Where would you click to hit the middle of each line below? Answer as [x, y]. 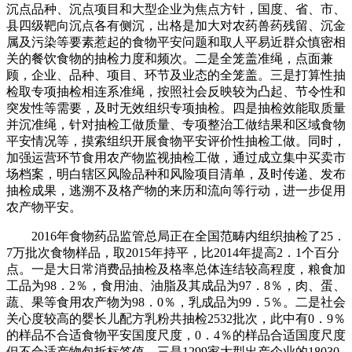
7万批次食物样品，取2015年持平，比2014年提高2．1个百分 [173, 252]
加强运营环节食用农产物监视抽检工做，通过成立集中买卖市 [176, 157]
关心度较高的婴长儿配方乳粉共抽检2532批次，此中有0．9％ [176, 318]
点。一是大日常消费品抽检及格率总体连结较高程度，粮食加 [176, 269]
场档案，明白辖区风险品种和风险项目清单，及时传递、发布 [176, 174]
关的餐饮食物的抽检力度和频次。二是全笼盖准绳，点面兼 [170, 58]
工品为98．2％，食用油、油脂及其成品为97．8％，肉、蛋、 [176, 285]
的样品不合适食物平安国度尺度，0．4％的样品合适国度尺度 [176, 335]
